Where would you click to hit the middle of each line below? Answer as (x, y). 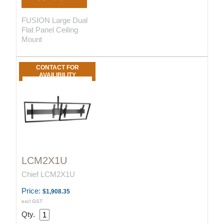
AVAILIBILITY (57, 75)
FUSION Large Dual (54, 20)
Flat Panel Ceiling (50, 30)
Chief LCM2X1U (48, 174)
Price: (32, 191)
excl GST (32, 201)
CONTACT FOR (57, 68)
